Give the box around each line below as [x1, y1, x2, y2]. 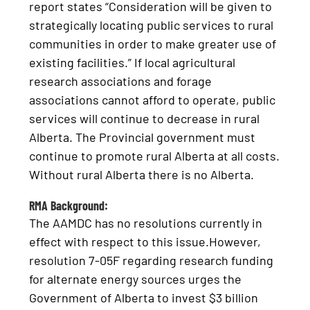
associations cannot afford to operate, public [29, 91, 276, 107]
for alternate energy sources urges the [29, 271, 242, 286]
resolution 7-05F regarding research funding [29, 252, 274, 268]
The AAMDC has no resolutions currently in [29, 215, 263, 230]
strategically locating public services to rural [29, 17, 274, 33]
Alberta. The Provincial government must [29, 129, 256, 145]
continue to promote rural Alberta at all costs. [29, 147, 280, 163]
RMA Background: [29, 197, 109, 213]
